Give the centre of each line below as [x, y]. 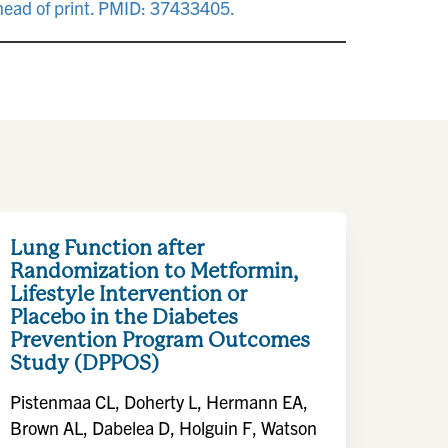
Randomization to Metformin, [154, 270]
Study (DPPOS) [84, 362]
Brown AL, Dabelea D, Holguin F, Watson [163, 427]
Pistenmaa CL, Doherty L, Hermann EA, [159, 401]
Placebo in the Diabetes [124, 316]
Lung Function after [107, 247]
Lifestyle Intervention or [128, 293]
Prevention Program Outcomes [160, 339]
